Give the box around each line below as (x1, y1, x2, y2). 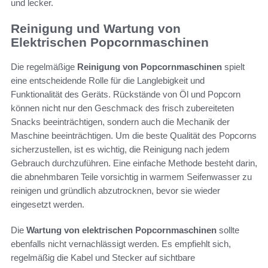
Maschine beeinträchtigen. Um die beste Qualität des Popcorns (11, 130, 257, 141)
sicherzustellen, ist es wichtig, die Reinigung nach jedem (11, 144, 230, 154)
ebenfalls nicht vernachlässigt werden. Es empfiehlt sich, (11, 238, 231, 249)
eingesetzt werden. (11, 199, 84, 209)
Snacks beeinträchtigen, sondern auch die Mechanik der (11, 116, 230, 127)
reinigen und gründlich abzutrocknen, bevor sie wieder (11, 185, 220, 196)
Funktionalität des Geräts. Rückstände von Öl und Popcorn (11, 89, 240, 99)
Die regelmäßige (11, 61, 77, 72)
